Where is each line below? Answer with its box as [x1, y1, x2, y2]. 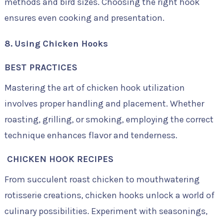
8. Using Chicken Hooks [4, 38, 108, 49]
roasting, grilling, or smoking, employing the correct [4, 114, 214, 125]
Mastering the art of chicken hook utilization [4, 82, 185, 93]
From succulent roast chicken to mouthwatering [4, 174, 200, 185]
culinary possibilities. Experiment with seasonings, [4, 206, 208, 217]
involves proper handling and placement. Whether [4, 98, 204, 109]
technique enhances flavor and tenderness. [4, 130, 177, 141]
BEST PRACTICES [4, 62, 77, 73]
